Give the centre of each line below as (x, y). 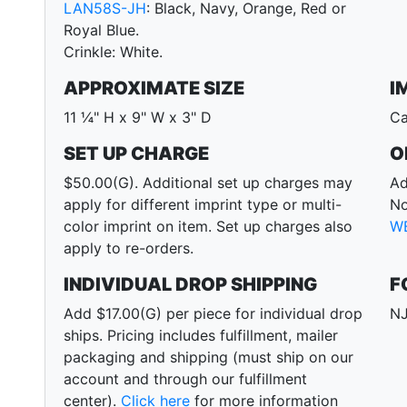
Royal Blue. (101, 30)
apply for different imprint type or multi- (203, 205)
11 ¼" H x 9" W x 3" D (138, 118)
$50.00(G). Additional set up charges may (208, 183)
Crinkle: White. (113, 52)
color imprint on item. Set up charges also (208, 227)
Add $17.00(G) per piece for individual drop (213, 314)
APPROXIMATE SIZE (154, 89)
